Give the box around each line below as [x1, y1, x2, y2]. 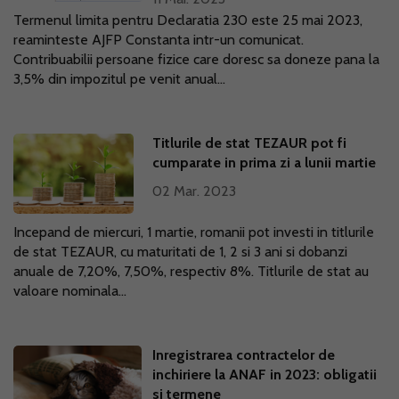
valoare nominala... [13, 282, 126, 299]
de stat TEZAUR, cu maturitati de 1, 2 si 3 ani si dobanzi [13, 243, 347, 260]
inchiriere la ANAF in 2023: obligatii [152, 366, 378, 383]
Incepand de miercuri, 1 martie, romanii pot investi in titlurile [13, 224, 374, 240]
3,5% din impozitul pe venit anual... [13, 70, 225, 87]
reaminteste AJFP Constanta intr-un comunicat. [13, 31, 304, 48]
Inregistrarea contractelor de [152, 346, 336, 363]
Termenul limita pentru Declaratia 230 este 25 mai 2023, [13, 12, 362, 28]
